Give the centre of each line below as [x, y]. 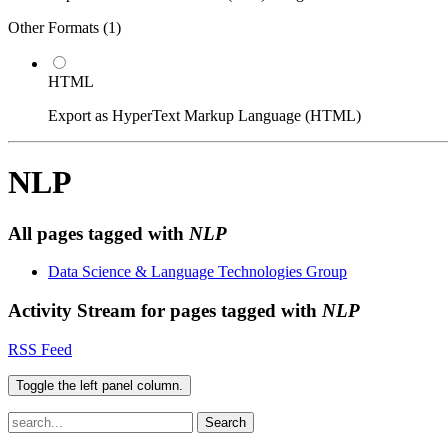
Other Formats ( [58, 27]
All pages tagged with [98, 233]
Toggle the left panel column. [99, 385]
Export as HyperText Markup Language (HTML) [204, 115]
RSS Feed [40, 349]
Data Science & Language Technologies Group [197, 272]
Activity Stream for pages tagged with [165, 311]
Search [225, 422]
